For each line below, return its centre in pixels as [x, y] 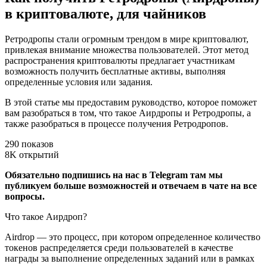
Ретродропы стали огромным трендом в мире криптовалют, [127, 39]
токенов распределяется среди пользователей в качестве [119, 248]
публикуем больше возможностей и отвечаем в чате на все [131, 186]
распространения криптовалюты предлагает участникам [120, 60]
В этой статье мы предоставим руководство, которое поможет [131, 102]
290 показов [29, 144]
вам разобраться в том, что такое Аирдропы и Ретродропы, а [128, 113]
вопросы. [25, 196]
